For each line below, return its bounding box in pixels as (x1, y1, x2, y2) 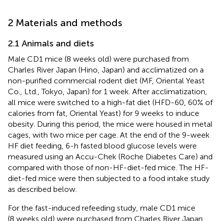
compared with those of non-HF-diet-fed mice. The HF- (8, 162, 209, 172)
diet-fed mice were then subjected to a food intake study (8, 173, 210, 183)
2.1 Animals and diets (8, 37, 94, 49)
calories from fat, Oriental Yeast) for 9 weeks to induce (8, 108, 199, 118)
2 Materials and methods (8, 16, 122, 29)
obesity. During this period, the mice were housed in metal (8, 119, 213, 129)
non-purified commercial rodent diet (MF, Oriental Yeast (8, 75, 205, 85)
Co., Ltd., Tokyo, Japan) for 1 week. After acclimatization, (8, 86, 207, 96)
